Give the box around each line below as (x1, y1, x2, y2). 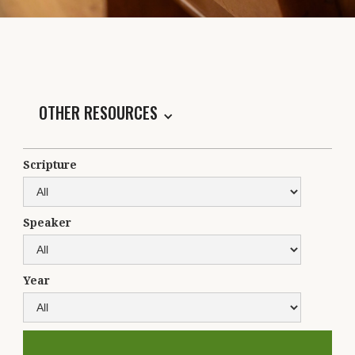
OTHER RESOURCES (39, 101, 158, 124)
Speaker (23, 216, 71, 229)
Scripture (23, 158, 77, 171)
